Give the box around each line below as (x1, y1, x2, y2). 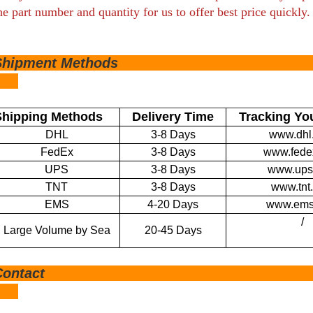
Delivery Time (132, 110, 214, 124)
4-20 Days (147, 198, 198, 210)
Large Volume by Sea (3, 224, 110, 236)
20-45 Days (144, 224, 202, 236)
